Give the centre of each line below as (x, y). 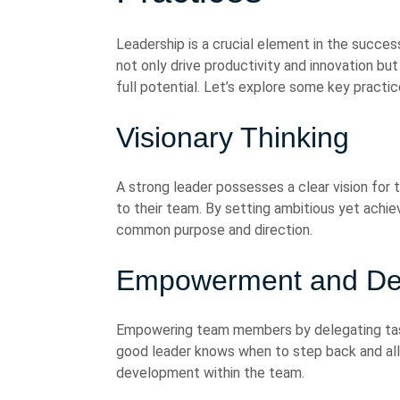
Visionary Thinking (233, 137)
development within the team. (210, 373)
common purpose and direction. (214, 230)
